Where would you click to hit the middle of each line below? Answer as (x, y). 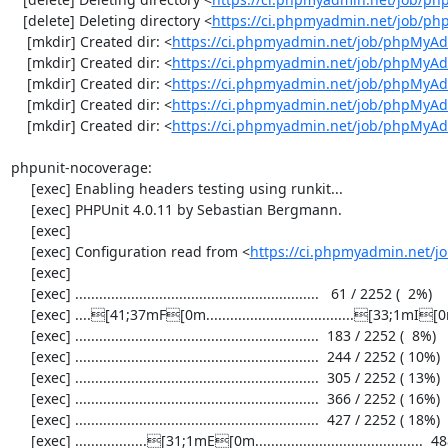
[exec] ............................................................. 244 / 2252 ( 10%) (20, 356)
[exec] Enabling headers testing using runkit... (20, 188)
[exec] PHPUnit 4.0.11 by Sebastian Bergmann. (20, 209)
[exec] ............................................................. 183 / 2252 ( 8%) (20, 335)
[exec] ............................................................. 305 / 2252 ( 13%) (20, 377)
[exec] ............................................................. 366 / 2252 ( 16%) (20, 398)
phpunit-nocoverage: (81, 167)
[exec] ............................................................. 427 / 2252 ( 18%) (20, 419)
